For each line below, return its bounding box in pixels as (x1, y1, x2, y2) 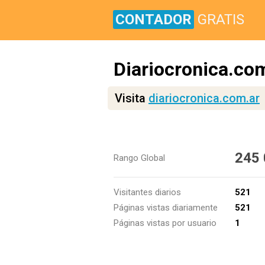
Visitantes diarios (114, 187, 181, 198)
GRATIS (198, 11, 244, 28)
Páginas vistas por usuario (114, 218, 216, 228)
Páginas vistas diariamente (114, 202, 218, 213)
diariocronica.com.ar (148, 91, 260, 105)
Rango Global (114, 153, 165, 163)
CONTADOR (115, 11, 192, 28)
